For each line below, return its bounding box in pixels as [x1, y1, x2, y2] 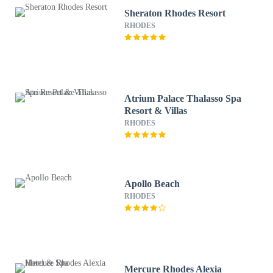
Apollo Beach [124, 179, 180, 189]
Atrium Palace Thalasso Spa [124, 93, 242, 104]
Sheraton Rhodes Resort [124, 8, 226, 18]
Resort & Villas [124, 105, 188, 116]
